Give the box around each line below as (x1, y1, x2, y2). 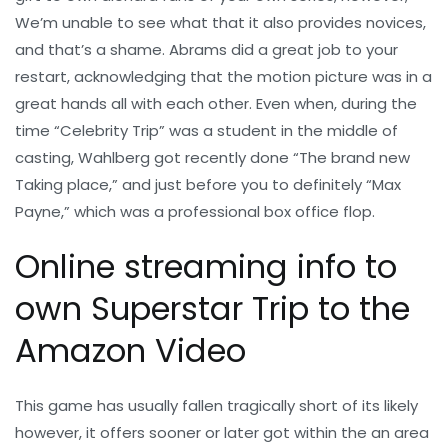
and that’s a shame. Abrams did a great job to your (15, 38, 398, 60)
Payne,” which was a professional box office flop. (15, 200, 375, 222)
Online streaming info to (15, 243, 397, 289)
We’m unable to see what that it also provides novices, (15, 11, 426, 33)
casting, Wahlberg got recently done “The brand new (15, 146, 410, 168)
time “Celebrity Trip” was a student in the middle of (15, 119, 398, 141)
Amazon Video (15, 327, 246, 373)
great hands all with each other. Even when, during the (15, 92, 417, 114)
